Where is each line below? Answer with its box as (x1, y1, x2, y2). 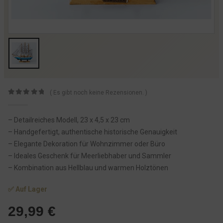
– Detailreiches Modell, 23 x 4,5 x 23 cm (8, 116, 130, 124)
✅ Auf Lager (8, 185, 47, 193)
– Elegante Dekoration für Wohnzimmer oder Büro (8, 140, 165, 148)
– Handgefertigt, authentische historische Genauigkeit (8, 128, 177, 136)
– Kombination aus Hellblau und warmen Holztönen (8, 164, 168, 172)
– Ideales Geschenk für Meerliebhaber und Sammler (8, 152, 171, 160)
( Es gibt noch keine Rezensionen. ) (50, 89, 148, 97)
